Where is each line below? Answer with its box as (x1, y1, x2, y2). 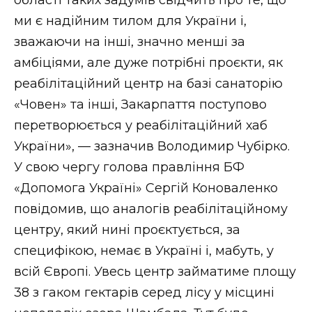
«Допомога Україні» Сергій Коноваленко (14, 180, 278, 196)
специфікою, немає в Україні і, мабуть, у (14, 242, 274, 258)
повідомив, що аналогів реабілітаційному (14, 201, 288, 217)
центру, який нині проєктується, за (14, 221, 240, 237)
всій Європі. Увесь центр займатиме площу (14, 263, 296, 279)
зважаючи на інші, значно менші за (14, 33, 245, 49)
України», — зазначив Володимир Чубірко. (14, 138, 290, 154)
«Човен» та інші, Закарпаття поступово (14, 96, 267, 112)
